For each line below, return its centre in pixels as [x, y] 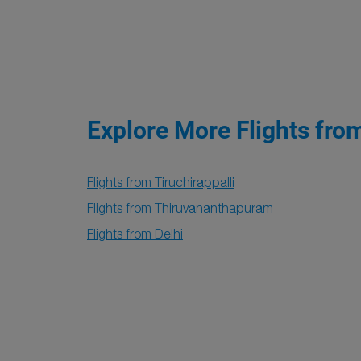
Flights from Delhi [135, 234]
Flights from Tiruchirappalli [161, 182]
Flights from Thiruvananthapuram [180, 208]
